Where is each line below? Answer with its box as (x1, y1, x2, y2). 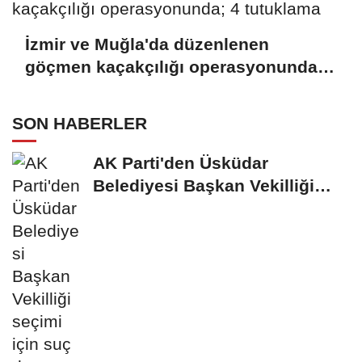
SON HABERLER (12, 114, 147, 133)
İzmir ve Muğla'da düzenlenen (25, 34, 269, 53)
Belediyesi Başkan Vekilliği (93, 176, 314, 196)
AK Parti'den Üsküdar (93, 154, 268, 173)
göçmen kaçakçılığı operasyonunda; (25, 57, 323, 76)
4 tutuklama (25, 79, 121, 99)
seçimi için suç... (93, 199, 231, 218)
